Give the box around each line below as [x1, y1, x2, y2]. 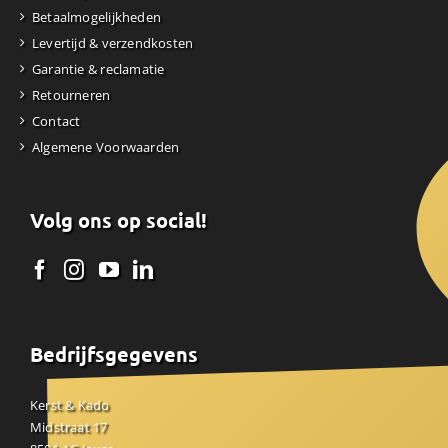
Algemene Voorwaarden [32, 138, 180, 157]
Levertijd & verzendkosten [32, 34, 194, 53]
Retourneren [32, 86, 111, 105]
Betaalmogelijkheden [32, 8, 161, 27]
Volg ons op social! [30, 209, 207, 233]
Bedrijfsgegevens [30, 343, 198, 367]
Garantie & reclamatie [32, 60, 165, 79]
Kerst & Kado [30, 396, 110, 415]
